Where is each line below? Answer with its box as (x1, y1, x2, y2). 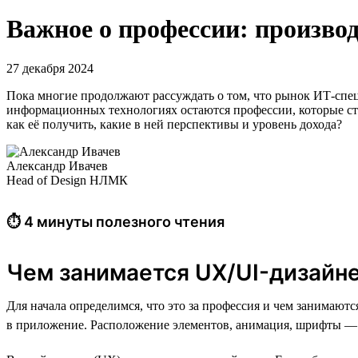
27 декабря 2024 (6, 61, 93, 75)
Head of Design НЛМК (6, 173, 128, 187)
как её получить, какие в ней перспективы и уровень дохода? (6, 117, 342, 131)
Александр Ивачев (6, 158, 108, 173)
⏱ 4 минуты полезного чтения (6, 213, 225, 230)
